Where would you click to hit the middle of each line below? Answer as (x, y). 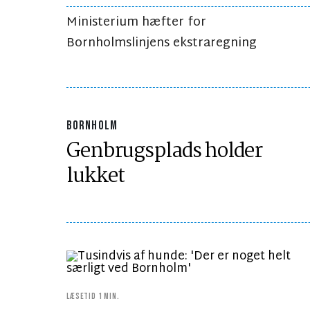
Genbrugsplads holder (164, 152)
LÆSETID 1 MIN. (93, 297)
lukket (96, 177)
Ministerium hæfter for (136, 23)
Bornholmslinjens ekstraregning (162, 44)
